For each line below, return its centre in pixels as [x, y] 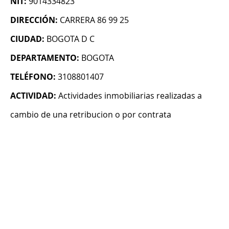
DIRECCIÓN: [34, 20]
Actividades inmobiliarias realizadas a [130, 96]
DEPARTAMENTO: [45, 58]
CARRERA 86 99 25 [94, 20]
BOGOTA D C [71, 39]
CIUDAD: [27, 39]
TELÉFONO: [33, 77]
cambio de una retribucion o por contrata [91, 115]
